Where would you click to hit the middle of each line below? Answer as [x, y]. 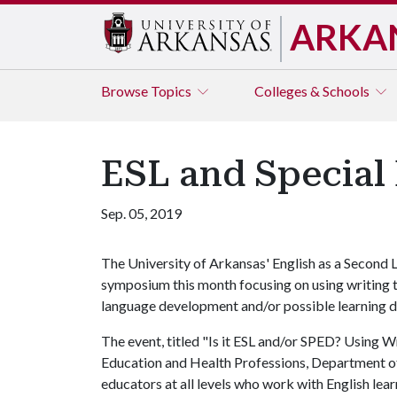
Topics [172, 91]
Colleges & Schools [313, 91]
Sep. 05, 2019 [141, 213]
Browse [126, 91]
